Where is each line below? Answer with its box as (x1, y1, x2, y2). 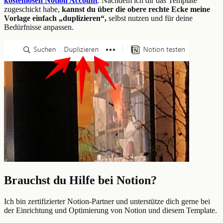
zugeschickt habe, (4, 5, 62, 14)
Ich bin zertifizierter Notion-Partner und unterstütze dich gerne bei (4, 197, 210, 206)
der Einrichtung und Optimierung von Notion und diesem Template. (4, 206, 219, 215)
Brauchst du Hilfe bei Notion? (4, 174, 157, 187)
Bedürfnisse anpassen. (4, 23, 74, 32)
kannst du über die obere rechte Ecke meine (62, 5, 210, 14)
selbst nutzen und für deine (107, 14, 193, 23)
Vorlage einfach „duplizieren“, (4, 14, 107, 23)
